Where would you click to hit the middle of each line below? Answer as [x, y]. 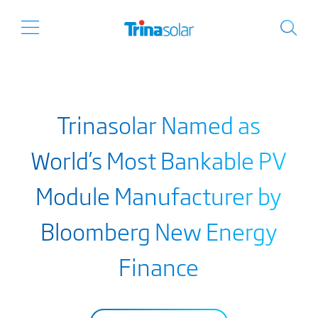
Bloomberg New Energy [159, 231]
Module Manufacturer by [159, 195]
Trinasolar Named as [159, 124]
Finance [159, 266]
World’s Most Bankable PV [159, 160]
